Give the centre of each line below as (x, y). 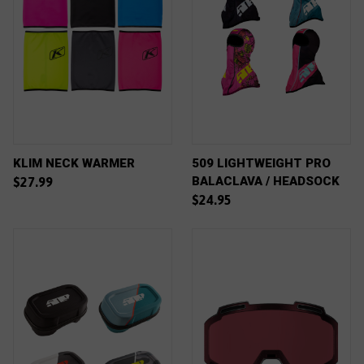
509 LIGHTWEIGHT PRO (261, 163)
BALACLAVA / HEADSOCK (266, 181)
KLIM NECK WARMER (74, 163)
